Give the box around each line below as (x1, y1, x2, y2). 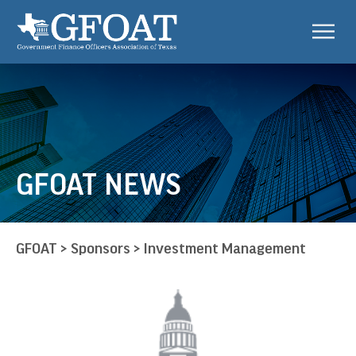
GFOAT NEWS (16, 167, 180, 199)
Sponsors (71, 240, 130, 257)
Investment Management (144, 240, 306, 257)
